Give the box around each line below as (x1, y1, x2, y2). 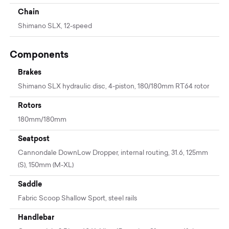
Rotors (18, 101, 42, 110)
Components (10, 49, 69, 60)
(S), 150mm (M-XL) (18, 162, 74, 169)
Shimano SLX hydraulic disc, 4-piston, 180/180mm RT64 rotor (18, 83, 210, 90)
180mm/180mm (18, 117, 67, 124)
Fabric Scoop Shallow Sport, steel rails (18, 195, 138, 202)
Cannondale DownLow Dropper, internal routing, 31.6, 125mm (18, 150, 209, 157)
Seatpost (18, 134, 50, 143)
